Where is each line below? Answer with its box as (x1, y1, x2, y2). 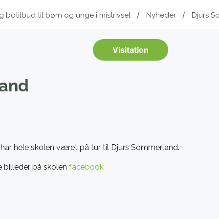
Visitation (112, 45, 149, 55)
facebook (68, 162, 104, 172)
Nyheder (146, 11, 176, 20)
